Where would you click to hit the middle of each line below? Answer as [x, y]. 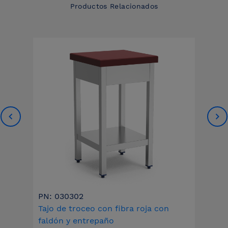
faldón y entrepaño [76, 221]
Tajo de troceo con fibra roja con [103, 209]
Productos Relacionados [114, 6]
